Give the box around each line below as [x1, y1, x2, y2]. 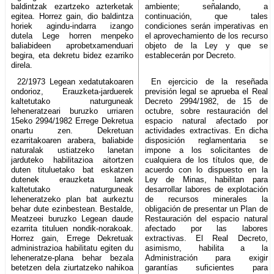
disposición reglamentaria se [145, 135, 268, 145]
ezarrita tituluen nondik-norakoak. [11, 223, 134, 233]
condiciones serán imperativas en [145, 21, 268, 31]
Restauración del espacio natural [145, 213, 268, 223]
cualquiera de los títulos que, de [145, 155, 268, 165]
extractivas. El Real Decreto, [145, 233, 268, 243]
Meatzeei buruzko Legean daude [11, 213, 134, 223]
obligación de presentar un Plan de [145, 204, 268, 213]
